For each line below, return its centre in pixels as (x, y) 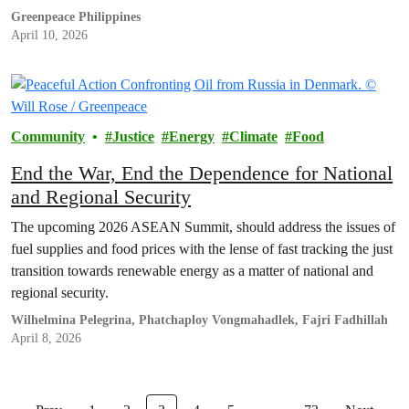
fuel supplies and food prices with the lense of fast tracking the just (202, 249)
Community (48, 137)
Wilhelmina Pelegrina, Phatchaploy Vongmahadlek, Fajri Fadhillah (199, 320)
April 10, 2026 (49, 36)
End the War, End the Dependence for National (202, 173)
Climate (253, 137)
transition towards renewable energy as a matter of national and (192, 271)
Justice (133, 137)
